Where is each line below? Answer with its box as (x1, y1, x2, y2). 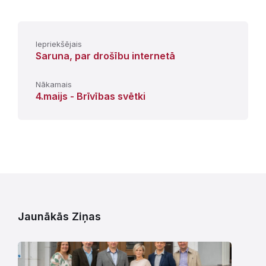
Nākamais (36, 79, 72, 89)
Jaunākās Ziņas (18, 210, 101, 223)
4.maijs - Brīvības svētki (36, 90, 145, 102)
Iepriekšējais (36, 39, 82, 49)
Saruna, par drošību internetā (36, 49, 175, 62)
